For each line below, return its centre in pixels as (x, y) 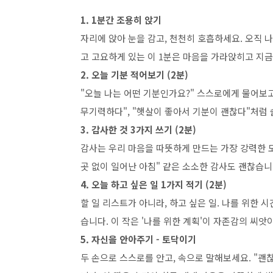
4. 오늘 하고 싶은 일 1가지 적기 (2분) (154, 184)
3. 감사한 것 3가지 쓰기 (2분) (138, 129)
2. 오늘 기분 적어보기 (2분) (134, 75)
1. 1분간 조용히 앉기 (121, 20)
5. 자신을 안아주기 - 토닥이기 (138, 239)
